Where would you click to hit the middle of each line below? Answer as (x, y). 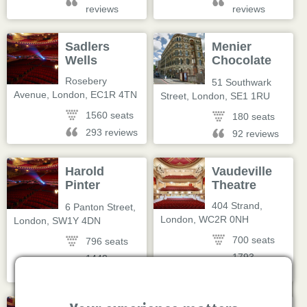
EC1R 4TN (114, 95)
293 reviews (112, 132)
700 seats (254, 240)
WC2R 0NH (224, 219)
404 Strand (236, 206)
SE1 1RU (250, 96)
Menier (232, 47)
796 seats (107, 241)
